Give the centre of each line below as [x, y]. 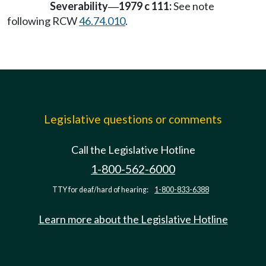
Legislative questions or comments [133, 119]
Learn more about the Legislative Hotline [133, 219]
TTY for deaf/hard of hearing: [101, 190]
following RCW [43, 21]
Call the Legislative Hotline [133, 150]
